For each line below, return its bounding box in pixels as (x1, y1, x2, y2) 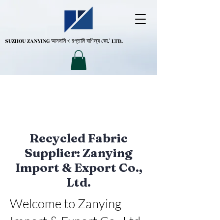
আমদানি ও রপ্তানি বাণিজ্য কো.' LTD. (51, 37, 123, 45)
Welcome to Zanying (10, 195, 121, 211)
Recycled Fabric (29, 130, 128, 145)
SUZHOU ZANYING (5, 37, 51, 45)
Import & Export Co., (15, 160, 142, 175)
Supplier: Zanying (25, 145, 133, 160)
